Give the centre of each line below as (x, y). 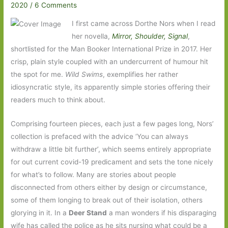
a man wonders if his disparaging (162, 212)
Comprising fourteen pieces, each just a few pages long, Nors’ (112, 123)
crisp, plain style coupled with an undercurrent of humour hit (110, 61)
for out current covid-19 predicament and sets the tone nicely (112, 162)
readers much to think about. (58, 99)
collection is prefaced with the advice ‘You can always (100, 136)
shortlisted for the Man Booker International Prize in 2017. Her (111, 49)
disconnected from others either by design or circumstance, (109, 187)
